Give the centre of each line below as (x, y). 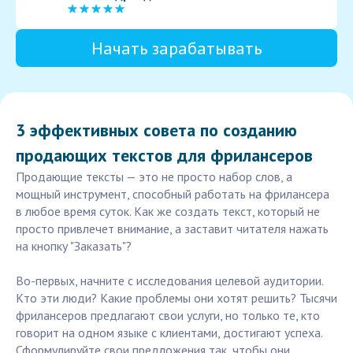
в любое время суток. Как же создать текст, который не (168, 212)
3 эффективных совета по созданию (156, 130)
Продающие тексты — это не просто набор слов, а (154, 177)
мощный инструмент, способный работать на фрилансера (173, 194)
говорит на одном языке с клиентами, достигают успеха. (169, 333)
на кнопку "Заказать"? (74, 246)
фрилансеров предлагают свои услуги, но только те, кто (168, 316)
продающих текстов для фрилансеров (164, 156)
